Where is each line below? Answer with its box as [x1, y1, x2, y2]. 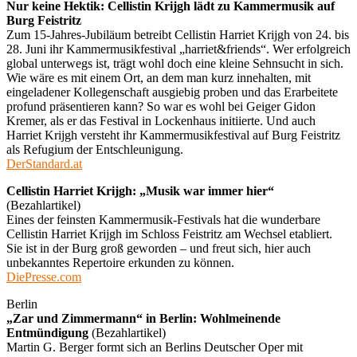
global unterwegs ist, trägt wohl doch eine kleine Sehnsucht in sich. [6, 56, 343, 70]
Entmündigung [6, 325, 88, 339]
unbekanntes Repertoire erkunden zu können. [6, 255, 234, 269]
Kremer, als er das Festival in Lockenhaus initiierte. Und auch [6, 113, 316, 127]
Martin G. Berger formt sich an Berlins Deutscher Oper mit [6, 339, 303, 354]
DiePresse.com [6, 269, 81, 284]
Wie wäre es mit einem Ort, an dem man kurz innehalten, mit [6, 70, 311, 84]
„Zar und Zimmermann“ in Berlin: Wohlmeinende [6, 311, 280, 325]
